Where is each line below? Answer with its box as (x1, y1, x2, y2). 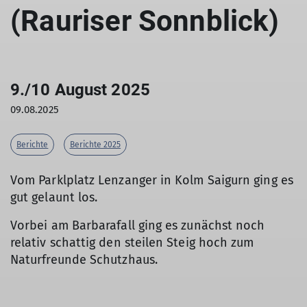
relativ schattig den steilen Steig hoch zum (10, 235, 254, 250)
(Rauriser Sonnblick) (10, 4, 279, 38)
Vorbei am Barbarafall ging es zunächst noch (10, 218, 265, 233)
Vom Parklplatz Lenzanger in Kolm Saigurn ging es (10, 173, 293, 188)
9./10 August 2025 (10, 80, 150, 99)
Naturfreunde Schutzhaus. (10, 252, 158, 267)
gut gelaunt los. (10, 190, 101, 205)
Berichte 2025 (69, 140, 121, 149)
